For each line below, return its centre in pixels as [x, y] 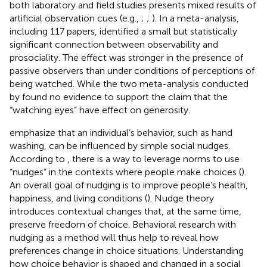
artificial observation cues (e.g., [75, 18]
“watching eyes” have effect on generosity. [100, 110]
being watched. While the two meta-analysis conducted [129, 83]
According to [38, 159]
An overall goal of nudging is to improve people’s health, [129, 185]
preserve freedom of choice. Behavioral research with [123, 224]
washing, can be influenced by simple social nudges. [120, 145]
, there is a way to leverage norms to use [153, 159]
